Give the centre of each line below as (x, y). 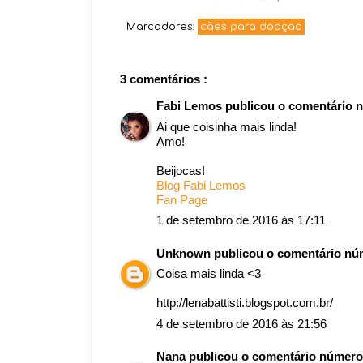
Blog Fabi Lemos (201, 185)
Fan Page (182, 199)
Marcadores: (162, 27)
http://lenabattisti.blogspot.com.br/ (245, 303)
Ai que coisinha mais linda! (226, 126)
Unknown (185, 253)
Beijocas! (181, 170)
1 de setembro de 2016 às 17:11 (241, 220)
